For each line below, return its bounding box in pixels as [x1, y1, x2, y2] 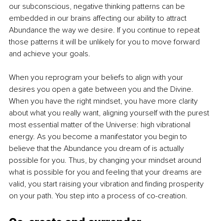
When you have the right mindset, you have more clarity [9, 96, 200, 106]
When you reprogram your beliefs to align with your [9, 72, 185, 82]
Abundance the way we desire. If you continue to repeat [9, 25, 202, 35]
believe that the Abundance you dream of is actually [9, 143, 186, 153]
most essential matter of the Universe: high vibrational [9, 119, 192, 130]
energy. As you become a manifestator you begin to [9, 131, 189, 142]
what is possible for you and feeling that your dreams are [9, 167, 204, 177]
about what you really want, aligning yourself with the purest [9, 108, 211, 118]
